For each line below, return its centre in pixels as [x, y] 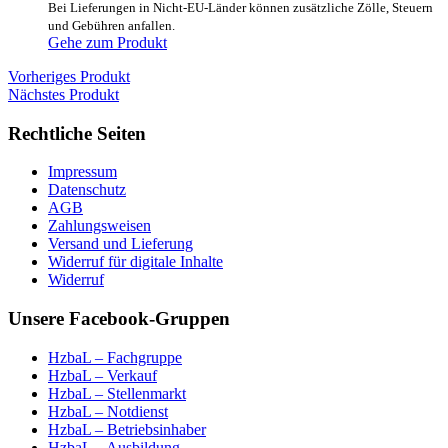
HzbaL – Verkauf [102, 375]
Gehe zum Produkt [107, 42]
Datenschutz [87, 190]
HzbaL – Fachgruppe [115, 357]
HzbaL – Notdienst [108, 411]
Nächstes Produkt [63, 94]
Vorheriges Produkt [69, 76]
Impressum [82, 172]
